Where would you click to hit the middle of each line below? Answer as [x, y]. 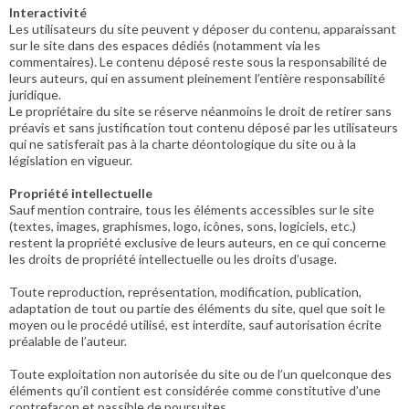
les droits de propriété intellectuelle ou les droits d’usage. [173, 259]
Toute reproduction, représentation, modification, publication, [185, 292]
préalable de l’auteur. [68, 341]
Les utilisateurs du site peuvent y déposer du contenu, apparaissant [203, 29]
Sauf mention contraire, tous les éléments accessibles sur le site [192, 210]
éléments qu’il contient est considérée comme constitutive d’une [195, 390]
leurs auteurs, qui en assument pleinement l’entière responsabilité [197, 78]
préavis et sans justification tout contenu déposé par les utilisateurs [204, 127]
